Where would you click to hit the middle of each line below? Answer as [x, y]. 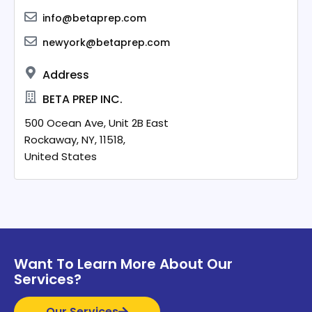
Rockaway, [52, 139]
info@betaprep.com [95, 18]
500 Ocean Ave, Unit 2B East [97, 123]
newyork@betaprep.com [107, 42]
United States [61, 156]
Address [66, 75]
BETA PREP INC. [83, 99]
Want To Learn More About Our [124, 264]
